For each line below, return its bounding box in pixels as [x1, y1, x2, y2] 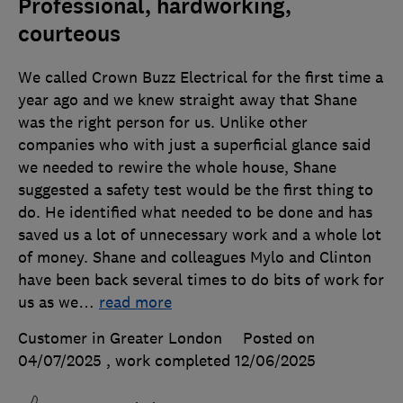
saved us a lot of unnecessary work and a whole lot [18, 224, 381, 245]
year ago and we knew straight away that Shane [18, 89, 357, 110]
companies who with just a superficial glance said [18, 134, 371, 155]
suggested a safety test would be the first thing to [18, 179, 373, 200]
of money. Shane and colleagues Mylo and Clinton [18, 246, 372, 267]
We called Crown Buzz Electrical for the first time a [18, 67, 383, 87]
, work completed [106, 350, 235, 371]
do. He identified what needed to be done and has [18, 201, 372, 222]
